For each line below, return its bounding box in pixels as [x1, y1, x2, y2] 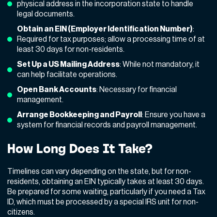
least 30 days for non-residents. [17, 45, 124, 53]
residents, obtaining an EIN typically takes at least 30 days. [7, 177, 204, 186]
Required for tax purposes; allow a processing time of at [17, 35, 205, 43]
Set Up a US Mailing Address [17, 60, 120, 68]
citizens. [7, 208, 35, 216]
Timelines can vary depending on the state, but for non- [7, 167, 191, 175]
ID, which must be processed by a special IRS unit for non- [7, 198, 199, 206]
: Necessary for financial [96, 85, 177, 93]
